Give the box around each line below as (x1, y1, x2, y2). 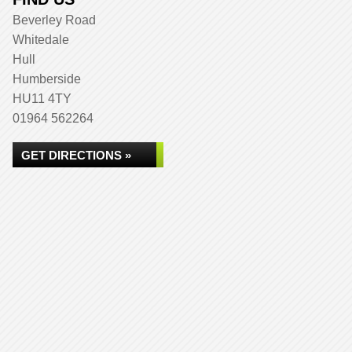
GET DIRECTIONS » (21, 148, 131, 162)
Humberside (13, 72, 81, 86)
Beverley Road (13, 13, 96, 27)
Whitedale (13, 33, 69, 46)
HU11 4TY (13, 92, 71, 105)
